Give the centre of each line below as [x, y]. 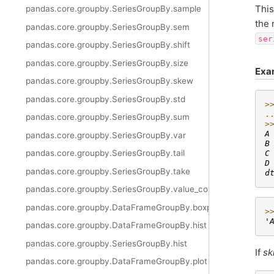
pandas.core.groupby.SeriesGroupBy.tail [105, 153]
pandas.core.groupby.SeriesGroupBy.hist [106, 243]
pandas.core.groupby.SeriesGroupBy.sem [108, 27]
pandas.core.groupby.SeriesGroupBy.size [107, 63]
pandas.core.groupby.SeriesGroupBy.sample [113, 9]
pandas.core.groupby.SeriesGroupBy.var [106, 135]
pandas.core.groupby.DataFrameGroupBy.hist [116, 225]
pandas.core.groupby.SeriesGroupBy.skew [109, 81]
